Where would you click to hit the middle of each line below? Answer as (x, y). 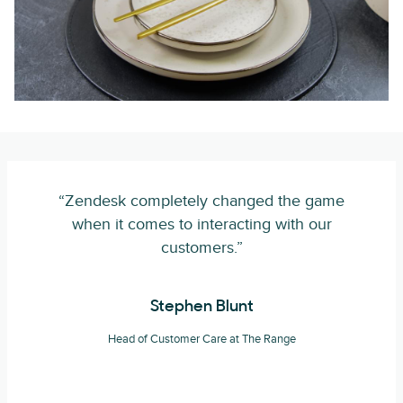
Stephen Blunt (201, 307)
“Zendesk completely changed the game (201, 201)
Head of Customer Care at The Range (201, 339)
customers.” (201, 248)
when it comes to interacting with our (201, 224)
